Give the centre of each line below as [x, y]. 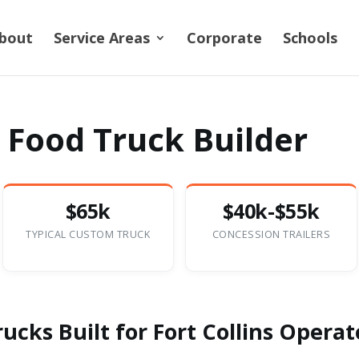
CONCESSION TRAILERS [271, 235]
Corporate [224, 38]
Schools [310, 38]
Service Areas [102, 38]
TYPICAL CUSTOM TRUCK [88, 235]
